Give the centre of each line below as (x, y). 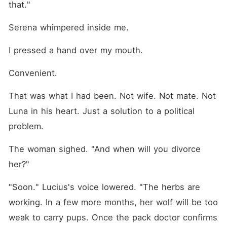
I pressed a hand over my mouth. (75, 50)
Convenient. (33, 73)
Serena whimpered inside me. (68, 27)
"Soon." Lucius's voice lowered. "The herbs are (104, 187)
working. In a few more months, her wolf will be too (113, 202)
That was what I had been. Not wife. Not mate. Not (112, 96)
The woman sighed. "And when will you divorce (104, 149)
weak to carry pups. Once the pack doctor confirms (113, 217)
